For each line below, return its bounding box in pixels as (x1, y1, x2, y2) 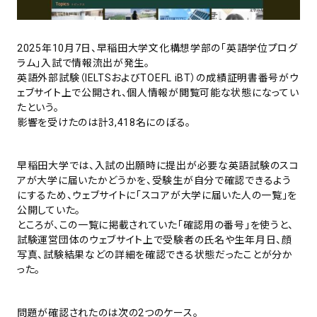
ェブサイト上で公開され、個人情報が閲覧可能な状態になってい (17, 86, 299, 98)
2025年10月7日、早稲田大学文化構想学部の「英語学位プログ (17, 42, 298, 54)
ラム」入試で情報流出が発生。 (17, 57, 150, 69)
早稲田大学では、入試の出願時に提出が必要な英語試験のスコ (17, 159, 299, 171)
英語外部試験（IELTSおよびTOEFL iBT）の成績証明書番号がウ (17, 71, 299, 83)
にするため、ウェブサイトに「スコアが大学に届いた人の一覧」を (17, 189, 298, 201)
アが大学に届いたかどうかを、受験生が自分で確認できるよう (17, 174, 292, 186)
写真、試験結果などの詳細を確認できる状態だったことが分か (17, 248, 293, 260)
